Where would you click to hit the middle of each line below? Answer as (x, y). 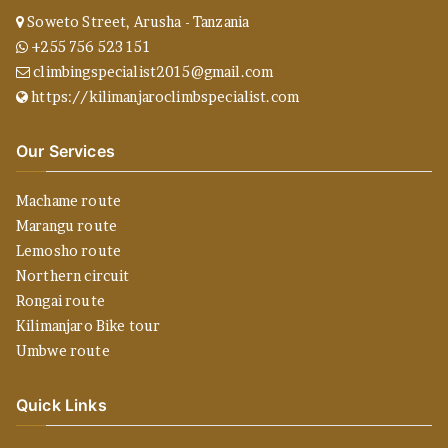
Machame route (68, 201)
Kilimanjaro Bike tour (88, 326)
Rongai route (60, 301)
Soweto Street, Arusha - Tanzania (137, 22)
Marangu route (66, 226)
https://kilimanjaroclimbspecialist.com (165, 97)
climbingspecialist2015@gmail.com (152, 72)
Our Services (65, 151)
